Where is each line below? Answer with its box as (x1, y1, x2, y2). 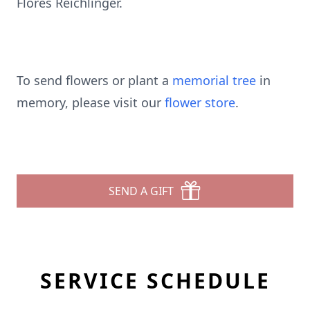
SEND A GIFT (109, 183, 174, 199)
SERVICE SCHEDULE (39, 266, 271, 295)
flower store (165, 94, 235, 111)
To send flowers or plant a (17, 72, 172, 89)
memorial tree (172, 72, 256, 89)
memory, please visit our (17, 94, 165, 111)
